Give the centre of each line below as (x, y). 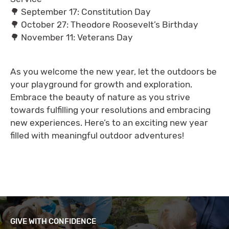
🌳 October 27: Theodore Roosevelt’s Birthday (104, 24)
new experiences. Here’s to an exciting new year (109, 123)
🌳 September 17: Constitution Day (81, 12)
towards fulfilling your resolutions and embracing (110, 110)
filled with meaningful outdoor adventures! (98, 136)
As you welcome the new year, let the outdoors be (113, 72)
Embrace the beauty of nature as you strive (100, 97)
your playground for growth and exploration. (101, 85)
